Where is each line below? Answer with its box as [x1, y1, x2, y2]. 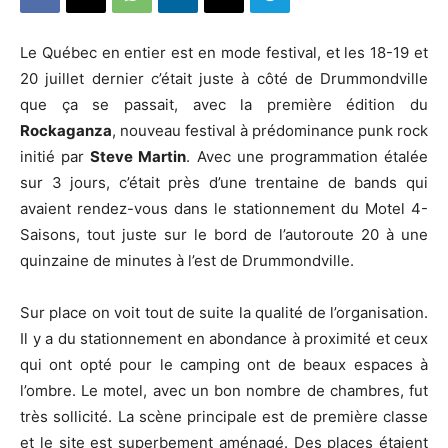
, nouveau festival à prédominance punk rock [112, 121, 428, 140]
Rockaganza [20, 121, 112, 140]
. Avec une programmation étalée [186, 147, 429, 166]
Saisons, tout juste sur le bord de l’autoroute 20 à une [20, 225, 428, 244]
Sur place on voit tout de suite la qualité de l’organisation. [20, 303, 428, 322]
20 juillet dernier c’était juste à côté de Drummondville [20, 69, 428, 88]
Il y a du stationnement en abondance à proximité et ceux [20, 329, 428, 348]
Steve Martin [90, 147, 187, 166]
